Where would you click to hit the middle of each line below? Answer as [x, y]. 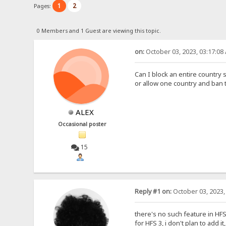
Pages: [43, 6]
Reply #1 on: [153, 192]
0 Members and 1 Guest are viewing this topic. [99, 31]
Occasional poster [82, 124]
